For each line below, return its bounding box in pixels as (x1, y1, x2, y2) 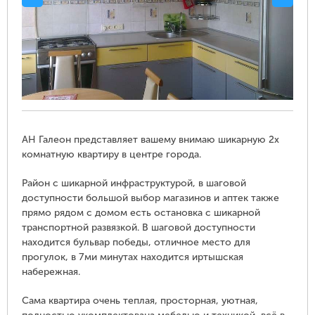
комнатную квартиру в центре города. (22, 148, 201, 161)
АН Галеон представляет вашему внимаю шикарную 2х (22, 134, 279, 146)
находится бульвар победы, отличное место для (22, 236, 250, 249)
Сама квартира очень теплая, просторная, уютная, (22, 295, 258, 307)
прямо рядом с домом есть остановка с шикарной (22, 207, 260, 219)
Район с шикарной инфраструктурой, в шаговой (22, 177, 246, 190)
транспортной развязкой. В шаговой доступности (22, 221, 255, 234)
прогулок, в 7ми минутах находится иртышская (22, 251, 243, 264)
